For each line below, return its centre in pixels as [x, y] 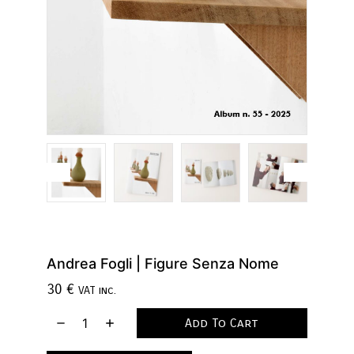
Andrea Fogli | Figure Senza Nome [163, 263]
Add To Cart [222, 323]
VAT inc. [97, 291]
